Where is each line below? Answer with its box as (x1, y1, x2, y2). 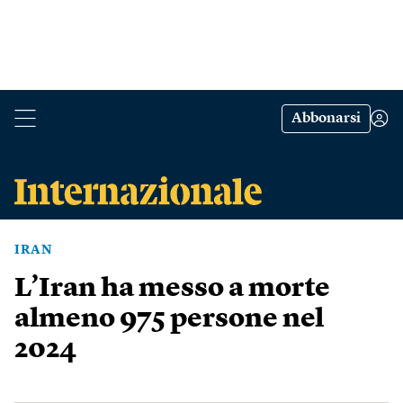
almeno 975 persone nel (14, 306, 324, 333)
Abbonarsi (291, 112, 361, 126)
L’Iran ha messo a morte (14, 275, 330, 302)
